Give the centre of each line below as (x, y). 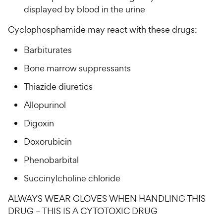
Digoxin (39, 123)
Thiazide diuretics (58, 87)
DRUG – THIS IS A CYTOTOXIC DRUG (83, 211)
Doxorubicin (48, 142)
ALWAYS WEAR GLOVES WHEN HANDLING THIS (107, 199)
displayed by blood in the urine (84, 9)
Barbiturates (48, 50)
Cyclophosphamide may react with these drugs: (103, 30)
